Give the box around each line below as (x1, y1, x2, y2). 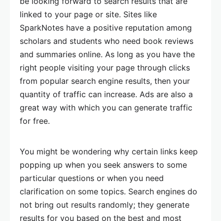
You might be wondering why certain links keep (20, 147, 198, 156)
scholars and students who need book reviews (20, 36, 193, 46)
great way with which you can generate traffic (20, 103, 192, 112)
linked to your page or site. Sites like (20, 9, 157, 19)
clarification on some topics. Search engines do (20, 186, 197, 196)
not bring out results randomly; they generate (20, 200, 189, 210)
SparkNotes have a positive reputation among (20, 23, 192, 33)
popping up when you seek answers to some (20, 160, 187, 170)
